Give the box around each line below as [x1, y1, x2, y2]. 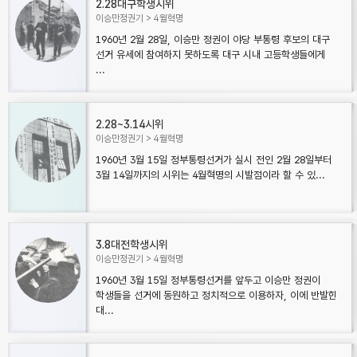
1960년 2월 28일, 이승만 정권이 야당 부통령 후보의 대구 [96, 33, 330, 45]
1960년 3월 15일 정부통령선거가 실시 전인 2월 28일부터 [96, 154, 331, 166]
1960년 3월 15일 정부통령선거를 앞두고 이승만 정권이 [96, 274, 320, 286]
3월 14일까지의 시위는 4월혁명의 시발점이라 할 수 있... [96, 169, 325, 181]
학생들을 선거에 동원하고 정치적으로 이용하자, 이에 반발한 [96, 289, 337, 301]
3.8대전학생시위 [96, 238, 168, 251]
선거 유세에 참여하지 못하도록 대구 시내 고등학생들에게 [96, 49, 325, 61]
